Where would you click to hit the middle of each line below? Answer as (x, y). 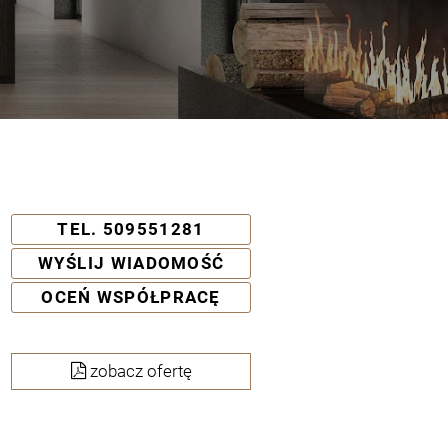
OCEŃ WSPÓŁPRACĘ (131, 296)
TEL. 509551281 (131, 228)
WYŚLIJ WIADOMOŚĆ (131, 262)
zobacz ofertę (138, 370)
